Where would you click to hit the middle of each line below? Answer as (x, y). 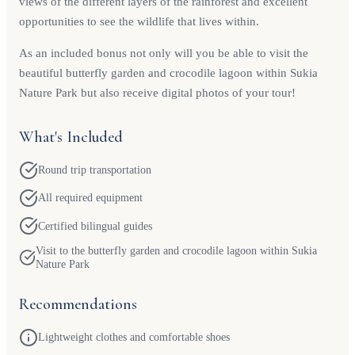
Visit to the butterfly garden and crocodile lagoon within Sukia (177, 251)
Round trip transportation (95, 170)
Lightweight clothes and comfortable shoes (134, 337)
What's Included (71, 137)
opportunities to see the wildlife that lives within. (139, 21)
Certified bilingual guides (95, 225)
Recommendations (78, 304)
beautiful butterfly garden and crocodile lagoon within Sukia (168, 73)
